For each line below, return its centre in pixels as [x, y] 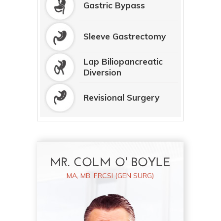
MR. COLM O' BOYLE [110, 163]
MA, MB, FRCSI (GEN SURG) [110, 176]
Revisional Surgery [122, 98]
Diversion [103, 73]
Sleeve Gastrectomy [125, 37]
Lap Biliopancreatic [123, 62]
